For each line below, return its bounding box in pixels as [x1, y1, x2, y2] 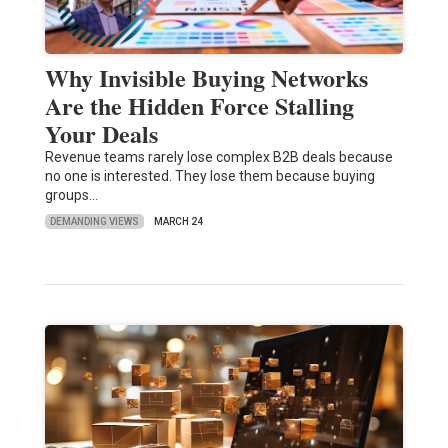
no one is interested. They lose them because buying [44, 168, 375, 185]
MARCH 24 [153, 216, 203, 228]
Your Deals [44, 116, 158, 152]
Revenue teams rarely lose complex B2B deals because [44, 149, 393, 166]
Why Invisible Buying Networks [44, 60, 368, 96]
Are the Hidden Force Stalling [44, 88, 354, 124]
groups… [44, 187, 98, 204]
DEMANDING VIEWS [49, 215, 139, 227]
